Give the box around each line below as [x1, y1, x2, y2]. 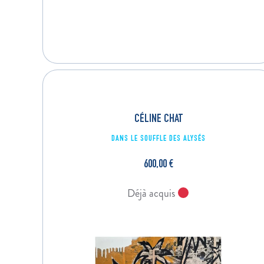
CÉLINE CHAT [134, 113, 183, 126]
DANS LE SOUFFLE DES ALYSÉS [111, 134, 206, 143]
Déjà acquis [127, 185, 177, 201]
